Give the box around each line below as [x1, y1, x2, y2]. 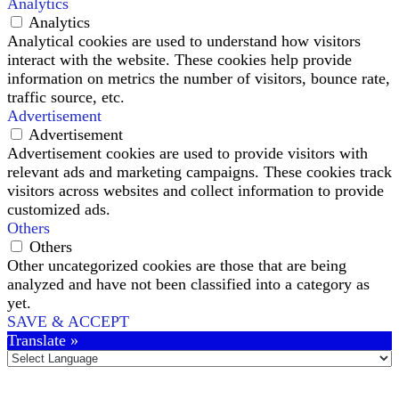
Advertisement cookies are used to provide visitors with [7, 143, 368, 162]
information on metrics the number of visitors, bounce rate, [7, 69, 390, 87]
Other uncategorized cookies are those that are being [7, 256, 346, 274]
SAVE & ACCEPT [7, 312, 129, 330]
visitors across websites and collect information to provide [7, 181, 384, 199]
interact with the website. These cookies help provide [7, 50, 352, 69]
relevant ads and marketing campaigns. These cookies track [7, 162, 392, 181]
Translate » [7, 330, 78, 349]
